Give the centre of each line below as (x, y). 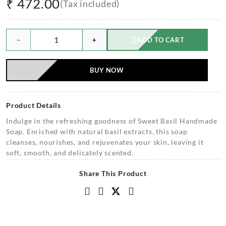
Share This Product (113, 173)
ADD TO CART (161, 40)
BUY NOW (107, 70)
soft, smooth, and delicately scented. (70, 153)
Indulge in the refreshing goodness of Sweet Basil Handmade (112, 121)
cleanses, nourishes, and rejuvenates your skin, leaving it (105, 142)
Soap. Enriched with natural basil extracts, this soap (97, 131)
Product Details (34, 105)
